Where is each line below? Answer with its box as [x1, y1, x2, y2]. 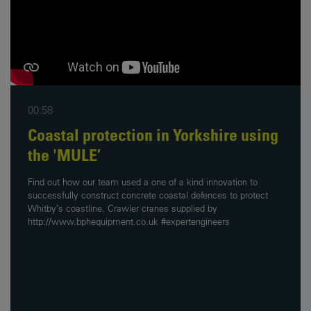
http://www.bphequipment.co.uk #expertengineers [28, 215, 230, 227]
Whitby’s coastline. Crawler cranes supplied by [28, 202, 217, 214]
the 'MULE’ [28, 144, 101, 165]
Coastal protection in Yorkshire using [28, 124, 278, 144]
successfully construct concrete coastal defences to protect [28, 189, 268, 201]
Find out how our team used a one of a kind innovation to [28, 176, 258, 187]
